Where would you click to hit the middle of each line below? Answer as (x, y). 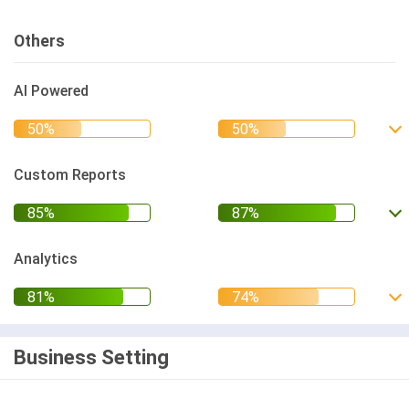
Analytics (46, 259)
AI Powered (51, 91)
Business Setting (91, 357)
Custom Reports (70, 175)
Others (39, 41)
